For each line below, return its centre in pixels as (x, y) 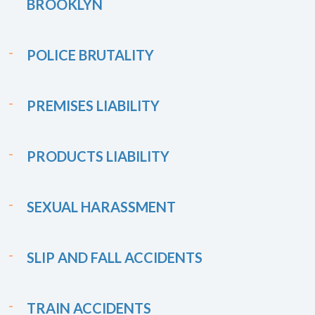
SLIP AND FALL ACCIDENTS (115, 257)
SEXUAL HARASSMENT (101, 207)
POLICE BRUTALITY (90, 55)
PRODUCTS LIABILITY (98, 156)
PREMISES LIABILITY (93, 105)
